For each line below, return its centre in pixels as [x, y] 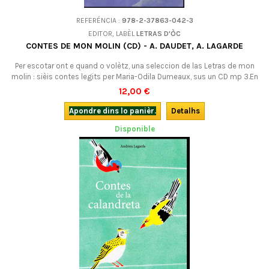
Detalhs [186, 111]
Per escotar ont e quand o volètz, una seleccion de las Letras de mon [134, 66]
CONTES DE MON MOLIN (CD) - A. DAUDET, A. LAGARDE [134, 46]
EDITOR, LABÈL [112, 34]
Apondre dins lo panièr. [113, 111]
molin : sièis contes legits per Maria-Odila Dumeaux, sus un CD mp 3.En [134, 77]
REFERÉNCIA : [99, 20]
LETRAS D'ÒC [159, 34]
